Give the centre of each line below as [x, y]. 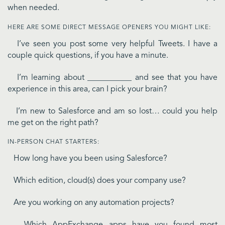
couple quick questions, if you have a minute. [88, 56]
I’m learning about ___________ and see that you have [113, 78]
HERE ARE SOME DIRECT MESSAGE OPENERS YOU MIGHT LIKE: [109, 28]
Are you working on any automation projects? [91, 203]
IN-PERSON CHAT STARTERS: [53, 142]
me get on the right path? [53, 123]
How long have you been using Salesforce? [87, 159]
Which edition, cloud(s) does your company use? [97, 181]
